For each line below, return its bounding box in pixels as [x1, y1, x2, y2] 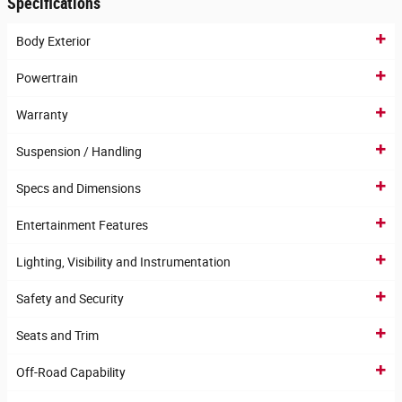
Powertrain [16, 71, 78, 86]
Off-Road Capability [16, 365, 126, 380]
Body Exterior [16, 34, 91, 49]
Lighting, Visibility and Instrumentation [16, 255, 231, 270]
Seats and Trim [16, 328, 99, 344]
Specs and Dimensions [16, 181, 141, 197]
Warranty [16, 108, 68, 123]
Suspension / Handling [16, 144, 142, 160]
